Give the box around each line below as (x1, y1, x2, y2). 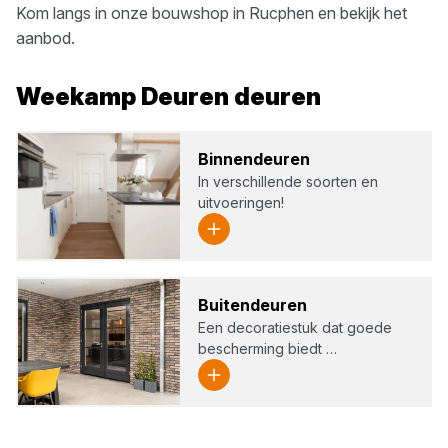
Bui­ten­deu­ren (198, 295, 308, 315)
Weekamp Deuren (16, 82, 229, 111)
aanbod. (16, 28, 75, 48)
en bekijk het (314, 3, 407, 23)
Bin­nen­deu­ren (198, 149, 311, 169)
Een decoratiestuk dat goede (198, 319, 393, 336)
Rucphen (249, 3, 314, 23)
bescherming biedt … (198, 340, 338, 357)
